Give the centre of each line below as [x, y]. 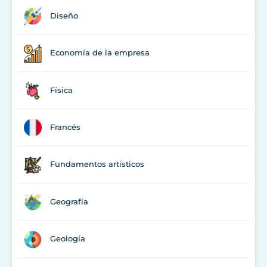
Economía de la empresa [100, 53]
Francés [65, 127]
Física [61, 90]
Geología [68, 239]
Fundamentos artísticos [97, 164]
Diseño [64, 15]
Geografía [69, 201]
